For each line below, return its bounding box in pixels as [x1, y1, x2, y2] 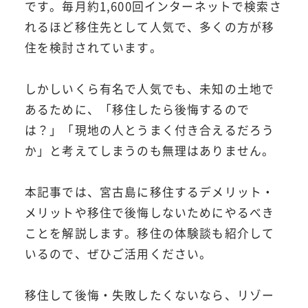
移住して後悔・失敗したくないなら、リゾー [24, 286, 275, 303]
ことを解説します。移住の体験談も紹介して [24, 224, 275, 241]
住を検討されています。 [24, 38, 162, 56]
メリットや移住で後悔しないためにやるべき [24, 203, 275, 221]
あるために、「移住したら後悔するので [24, 100, 250, 118]
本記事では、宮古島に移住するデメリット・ [24, 183, 275, 200]
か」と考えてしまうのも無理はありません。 [24, 142, 275, 159]
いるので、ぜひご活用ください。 [24, 245, 212, 262]
